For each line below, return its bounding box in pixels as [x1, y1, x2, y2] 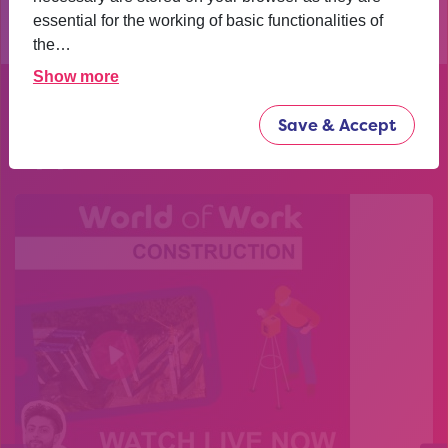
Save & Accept [278, 114, 397, 136]
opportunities [15, 128, 233, 172]
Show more [32, 68, 119, 85]
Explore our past [15, 90, 276, 134]
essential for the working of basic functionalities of [32, 12, 383, 29]
